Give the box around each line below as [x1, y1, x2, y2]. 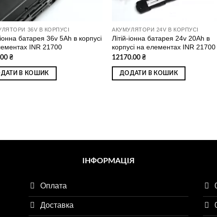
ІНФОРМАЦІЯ [82, 157, 135, 165]
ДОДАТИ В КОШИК [120, 71, 178, 77]
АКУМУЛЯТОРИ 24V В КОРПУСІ [112, 27, 199, 33]
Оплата [40, 181, 67, 190]
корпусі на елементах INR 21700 [112, 43, 216, 51]
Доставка [40, 201, 74, 209]
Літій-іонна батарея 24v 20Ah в [112, 34, 210, 43]
